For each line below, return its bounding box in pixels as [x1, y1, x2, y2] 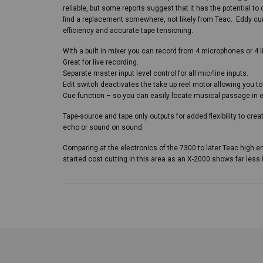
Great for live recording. [63, 58, 139, 66]
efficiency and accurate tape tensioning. [63, 26, 193, 35]
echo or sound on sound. [63, 123, 144, 131]
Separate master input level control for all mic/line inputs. [63, 69, 248, 77]
